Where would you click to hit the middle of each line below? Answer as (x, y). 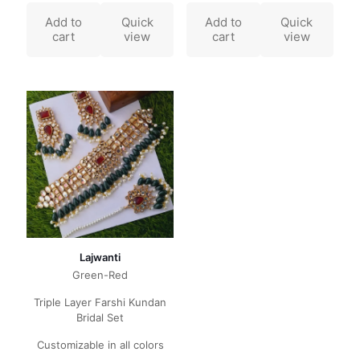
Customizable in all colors (100, 345)
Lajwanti (100, 258)
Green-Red (100, 275)
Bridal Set (100, 318)
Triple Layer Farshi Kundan (100, 303)
